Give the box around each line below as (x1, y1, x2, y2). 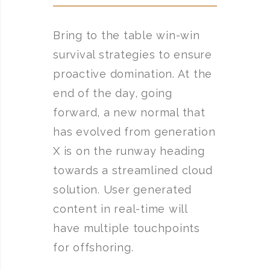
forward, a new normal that (53, 106, 206, 119)
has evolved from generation (53, 125, 216, 138)
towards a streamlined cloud (53, 164, 213, 177)
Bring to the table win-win (53, 29, 200, 42)
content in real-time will (53, 202, 187, 215)
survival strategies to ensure (53, 48, 212, 61)
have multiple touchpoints (53, 222, 200, 234)
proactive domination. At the (53, 67, 212, 80)
